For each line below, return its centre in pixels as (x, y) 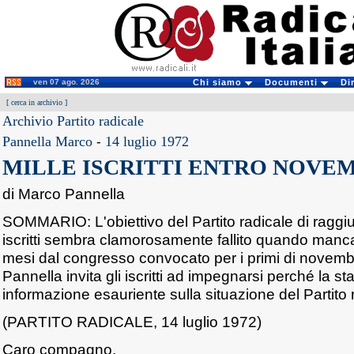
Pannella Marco (47, 141)
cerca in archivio (37, 102)
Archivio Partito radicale (73, 121)
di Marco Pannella (64, 194)
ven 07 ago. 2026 (66, 82)
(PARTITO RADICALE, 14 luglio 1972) (132, 322)
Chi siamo (218, 82)
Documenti (292, 82)
